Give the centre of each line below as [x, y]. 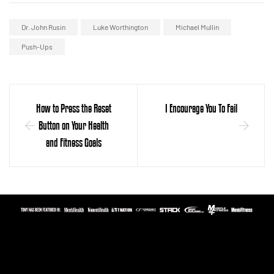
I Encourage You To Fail [201, 108]
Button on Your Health [73, 125]
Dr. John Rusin [43, 27]
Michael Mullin [197, 27]
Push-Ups [37, 46]
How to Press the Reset [73, 108]
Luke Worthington [120, 27]
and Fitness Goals [73, 142]
